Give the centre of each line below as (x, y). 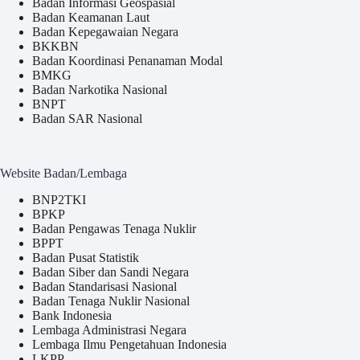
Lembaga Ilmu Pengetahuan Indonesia (129, 344)
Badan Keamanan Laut (91, 18)
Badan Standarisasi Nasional (104, 286)
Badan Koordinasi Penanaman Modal (127, 61)
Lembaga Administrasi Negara (109, 330)
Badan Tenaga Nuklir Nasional (111, 301)
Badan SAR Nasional (87, 119)
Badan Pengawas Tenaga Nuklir (114, 229)
